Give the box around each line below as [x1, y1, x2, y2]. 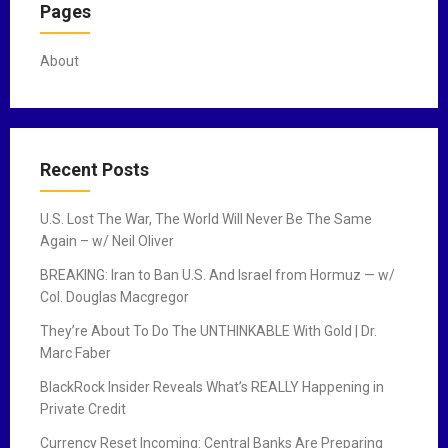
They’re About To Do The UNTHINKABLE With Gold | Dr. [40, 322, 377, 339]
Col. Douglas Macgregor [40, 288, 189, 305]
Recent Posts [40, 158, 149, 180]
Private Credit [40, 400, 126, 417]
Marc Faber [40, 344, 111, 361]
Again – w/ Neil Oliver [40, 232, 174, 249]
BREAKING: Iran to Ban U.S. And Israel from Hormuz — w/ [40, 266, 395, 283]
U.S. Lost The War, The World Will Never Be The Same [40, 210, 372, 227]
